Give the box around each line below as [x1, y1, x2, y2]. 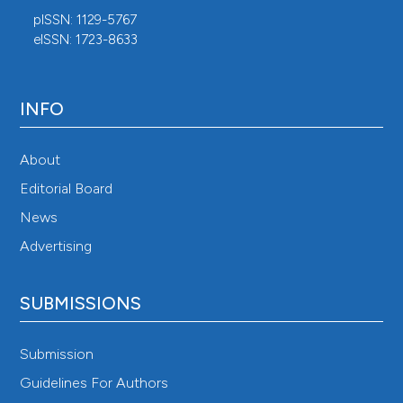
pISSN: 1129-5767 [33, 11, 138, 28]
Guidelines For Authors [20, 374, 169, 392]
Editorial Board [20, 180, 113, 198]
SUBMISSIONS [20, 292, 142, 315]
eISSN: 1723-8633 [33, 31, 139, 48]
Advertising [20, 237, 93, 255]
